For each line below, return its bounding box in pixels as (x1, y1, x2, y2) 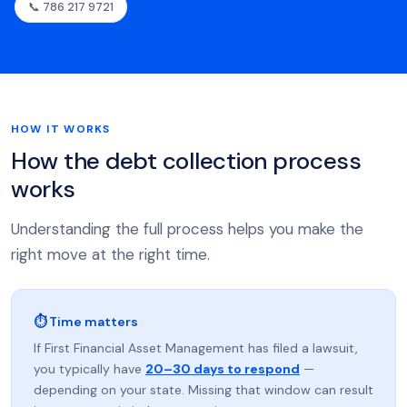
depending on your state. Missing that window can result (34, 382, 373, 398)
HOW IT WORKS (11, 122, 111, 136)
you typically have (34, 361, 145, 377)
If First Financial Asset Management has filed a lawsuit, (34, 340, 358, 356)
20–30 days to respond (145, 361, 300, 377)
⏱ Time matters (34, 313, 138, 330)
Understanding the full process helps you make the (11, 219, 363, 239)
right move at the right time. (11, 244, 210, 264)
